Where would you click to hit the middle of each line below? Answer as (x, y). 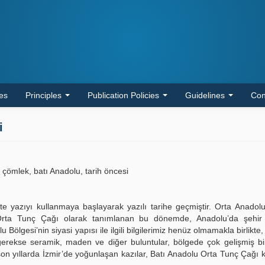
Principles (45, 95)
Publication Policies (125, 95)
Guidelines (206, 95)
